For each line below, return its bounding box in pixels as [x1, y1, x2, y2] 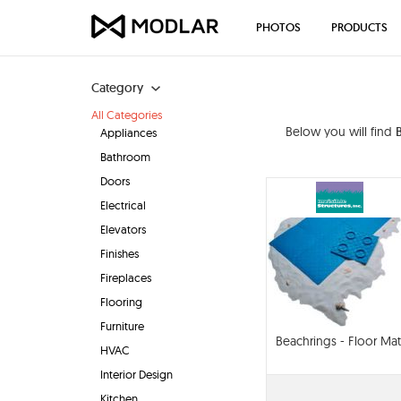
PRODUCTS [331, 20, 388, 35]
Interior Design [100, 367, 173, 381]
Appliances [100, 125, 157, 140]
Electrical [100, 198, 146, 212]
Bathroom [100, 149, 150, 164]
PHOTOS [256, 20, 301, 35]
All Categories [91, 107, 162, 122]
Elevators [100, 222, 146, 236]
